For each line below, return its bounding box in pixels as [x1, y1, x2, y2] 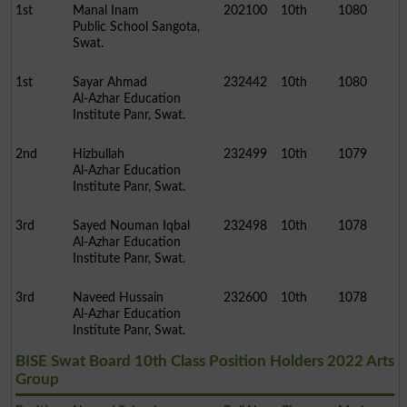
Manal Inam [72, 4, 139, 18]
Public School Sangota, [72, 20, 200, 35]
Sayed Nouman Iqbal [72, 219, 190, 233]
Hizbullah [72, 147, 124, 162]
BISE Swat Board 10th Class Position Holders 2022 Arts [15, 353, 394, 370]
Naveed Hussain [72, 291, 164, 305]
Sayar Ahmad [72, 75, 147, 90]
